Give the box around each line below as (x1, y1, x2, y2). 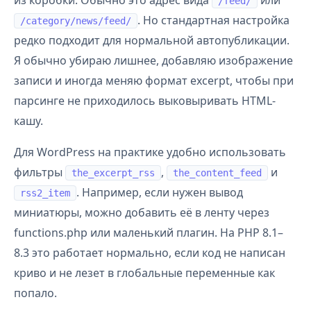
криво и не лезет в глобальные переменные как (14, 265, 275, 280)
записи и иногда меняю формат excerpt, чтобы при (14, 73, 294, 88)
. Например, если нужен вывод (76, 185, 243, 200)
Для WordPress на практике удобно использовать (14, 144, 286, 160)
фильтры (14, 165, 65, 180)
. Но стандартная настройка (137, 12, 289, 28)
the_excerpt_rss (72, 167, 155, 178)
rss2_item (20, 187, 70, 199)
